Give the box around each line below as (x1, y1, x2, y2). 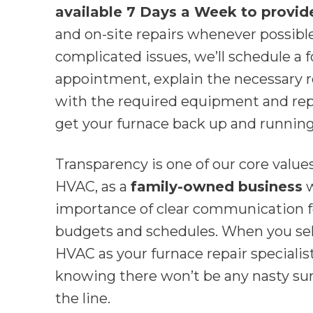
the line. (55, 290, 111, 307)
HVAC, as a (55, 178, 131, 196)
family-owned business (131, 178, 303, 196)
